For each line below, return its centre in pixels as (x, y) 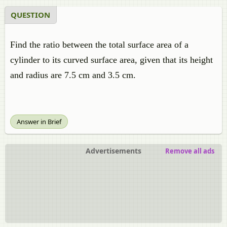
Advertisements (113, 151)
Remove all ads (190, 151)
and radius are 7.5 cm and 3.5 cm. (73, 75)
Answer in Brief (39, 122)
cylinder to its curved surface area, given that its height (111, 60)
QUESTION (30, 15)
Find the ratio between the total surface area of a (99, 45)
